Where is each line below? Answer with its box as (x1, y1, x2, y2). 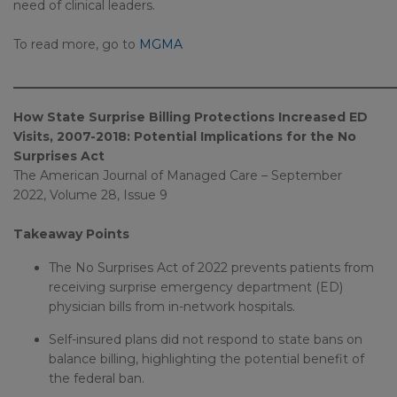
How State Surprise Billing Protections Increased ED (13, 109, 368, 125)
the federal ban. (49, 370, 144, 386)
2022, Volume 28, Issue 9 (13, 187, 167, 203)
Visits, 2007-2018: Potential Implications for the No (13, 128, 356, 144)
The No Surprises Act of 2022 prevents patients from (49, 260, 374, 276)
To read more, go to (13, 36, 139, 52)
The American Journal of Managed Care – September (13, 167, 342, 183)
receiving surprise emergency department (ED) (49, 279, 343, 295)
